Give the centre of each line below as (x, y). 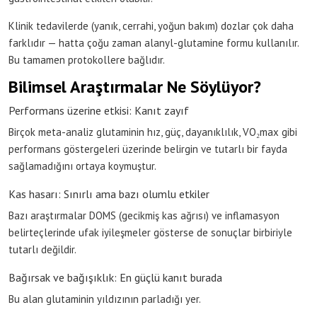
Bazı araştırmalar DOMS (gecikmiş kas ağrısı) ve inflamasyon (144, 215)
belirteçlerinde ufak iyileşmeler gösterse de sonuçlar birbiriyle (150, 232)
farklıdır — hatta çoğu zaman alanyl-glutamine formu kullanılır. (154, 42)
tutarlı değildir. (42, 249)
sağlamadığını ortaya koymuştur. (82, 166)
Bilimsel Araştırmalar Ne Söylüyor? (135, 86)
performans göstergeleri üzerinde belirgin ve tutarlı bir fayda (148, 149)
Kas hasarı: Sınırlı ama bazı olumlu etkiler (109, 194)
